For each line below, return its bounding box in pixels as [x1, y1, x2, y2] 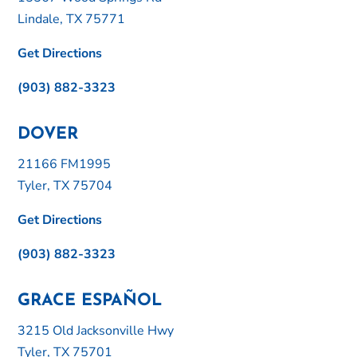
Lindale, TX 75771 [18, 10, 126, 29]
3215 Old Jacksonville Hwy [18, 322, 175, 340]
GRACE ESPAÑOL [18, 292, 163, 310]
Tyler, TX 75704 [18, 177, 113, 195]
